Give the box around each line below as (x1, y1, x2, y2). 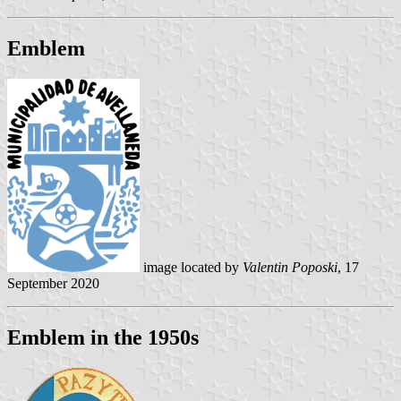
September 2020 (7, 275, 99, 291)
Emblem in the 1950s (7, 325, 199, 349)
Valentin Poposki (243, 259, 337, 275)
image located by (140, 259, 243, 275)
